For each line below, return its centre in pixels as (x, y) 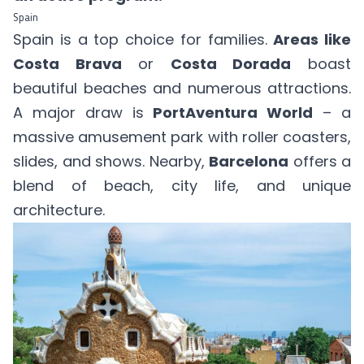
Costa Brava (67, 63)
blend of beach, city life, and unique (182, 185)
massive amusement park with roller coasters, (182, 136)
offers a (320, 161)
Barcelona (249, 161)
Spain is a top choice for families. (143, 39)
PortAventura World (233, 112)
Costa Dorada (231, 63)
